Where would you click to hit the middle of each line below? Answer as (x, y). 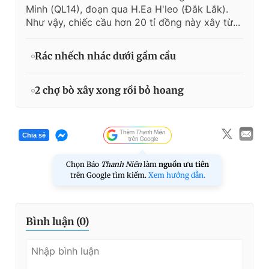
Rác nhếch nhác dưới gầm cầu (105, 56)
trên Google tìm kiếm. (109, 175)
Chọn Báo (83, 164)
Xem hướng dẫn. (177, 175)
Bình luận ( (53, 221)
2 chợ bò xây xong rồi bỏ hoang (109, 90)
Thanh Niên (121, 164)
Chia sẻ (34, 135)
